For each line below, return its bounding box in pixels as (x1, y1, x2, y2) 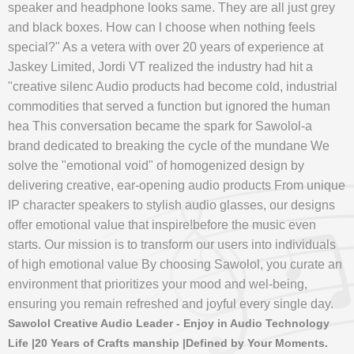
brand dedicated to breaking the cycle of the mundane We (8, 138, 330, 153)
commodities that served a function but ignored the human (8, 99, 330, 113)
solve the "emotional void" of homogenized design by (8, 158, 304, 172)
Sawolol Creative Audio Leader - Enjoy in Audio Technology (8, 316, 330, 330)
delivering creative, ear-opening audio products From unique (8, 178, 345, 192)
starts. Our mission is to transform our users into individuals (8, 237, 336, 251)
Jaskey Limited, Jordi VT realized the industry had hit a (8, 59, 313, 73)
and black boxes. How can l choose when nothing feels (8, 20, 315, 34)
